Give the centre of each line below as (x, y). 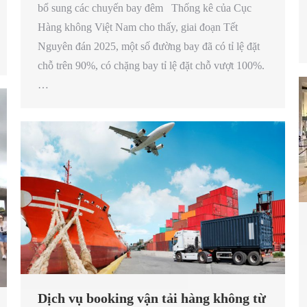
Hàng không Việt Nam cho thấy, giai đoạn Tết (138, 27)
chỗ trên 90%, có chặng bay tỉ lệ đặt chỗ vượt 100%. (151, 65)
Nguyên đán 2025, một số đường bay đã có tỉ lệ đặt (149, 46)
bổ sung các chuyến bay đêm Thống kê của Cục (145, 8)
